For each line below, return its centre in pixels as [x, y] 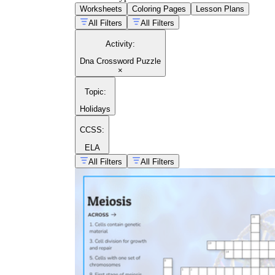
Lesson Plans [220, 9]
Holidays [95, 109]
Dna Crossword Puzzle [120, 61]
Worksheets [101, 9]
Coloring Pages [159, 9]
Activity [119, 44]
